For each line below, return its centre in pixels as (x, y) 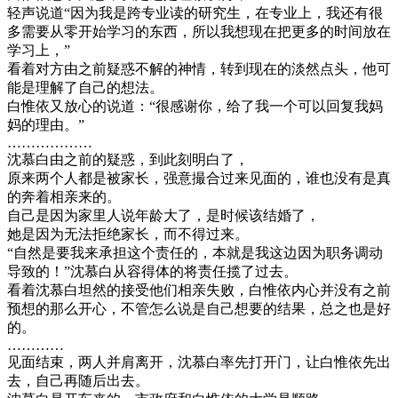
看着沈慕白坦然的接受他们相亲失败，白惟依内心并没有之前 (199, 290)
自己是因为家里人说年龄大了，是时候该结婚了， (163, 215)
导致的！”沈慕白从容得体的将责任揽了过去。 (152, 271)
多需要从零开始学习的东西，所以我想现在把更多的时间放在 (199, 31)
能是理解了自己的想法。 (85, 87)
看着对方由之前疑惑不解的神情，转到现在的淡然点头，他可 (199, 68)
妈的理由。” (46, 124)
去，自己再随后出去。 (78, 380)
